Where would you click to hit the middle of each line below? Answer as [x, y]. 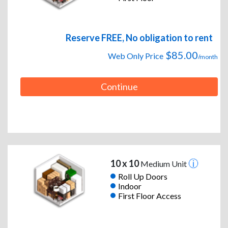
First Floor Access [149, 195]
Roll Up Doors [142, 176]
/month [208, 57]
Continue [119, 87]
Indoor [130, 186]
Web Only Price [136, 56]
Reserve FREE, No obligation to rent [139, 38]
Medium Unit [163, 164]
